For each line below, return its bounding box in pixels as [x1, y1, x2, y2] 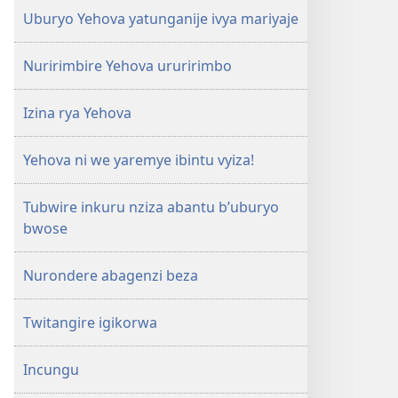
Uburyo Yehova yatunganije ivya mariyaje [23, 9, 298, 28]
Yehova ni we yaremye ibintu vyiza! [23, 150, 254, 170]
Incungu [23, 360, 79, 379]
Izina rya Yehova [23, 103, 131, 123]
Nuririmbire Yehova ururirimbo [23, 56, 232, 76]
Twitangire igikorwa [23, 313, 157, 332]
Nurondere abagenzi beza [23, 266, 198, 285]
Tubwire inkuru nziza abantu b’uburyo [23, 197, 279, 217]
